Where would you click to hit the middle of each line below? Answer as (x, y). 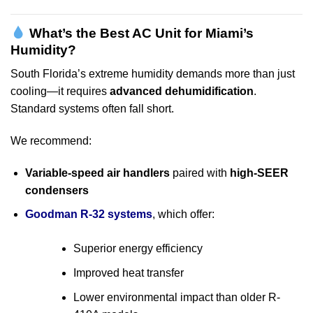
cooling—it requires (60, 92)
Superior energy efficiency (138, 249)
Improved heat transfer (128, 272)
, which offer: (183, 214)
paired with (199, 173)
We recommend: (51, 141)
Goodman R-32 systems (88, 214)
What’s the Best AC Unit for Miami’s (141, 33)
